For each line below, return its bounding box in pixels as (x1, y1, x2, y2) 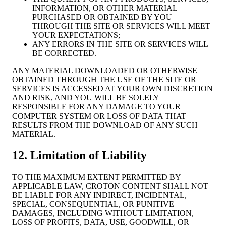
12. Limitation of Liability (12, 148, 147, 162)
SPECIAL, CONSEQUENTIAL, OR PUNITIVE (12, 199, 174, 208)
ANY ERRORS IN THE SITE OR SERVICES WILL (32, 39, 208, 48)
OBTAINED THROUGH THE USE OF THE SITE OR (12, 75, 196, 84)
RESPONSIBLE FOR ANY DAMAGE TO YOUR (12, 102, 181, 111)
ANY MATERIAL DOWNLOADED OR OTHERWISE (12, 66, 197, 75)
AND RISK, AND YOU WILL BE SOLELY (12, 93, 159, 102)
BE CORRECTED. (32, 48, 96, 58)
